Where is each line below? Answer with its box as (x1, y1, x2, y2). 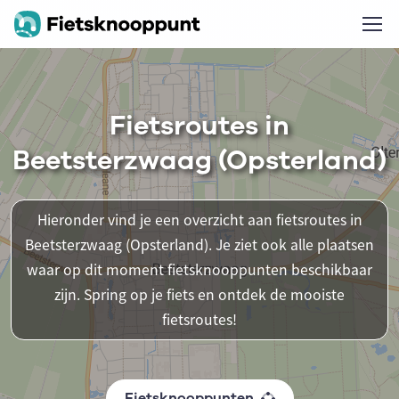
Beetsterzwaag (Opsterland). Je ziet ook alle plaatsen (25, 235, 374, 255)
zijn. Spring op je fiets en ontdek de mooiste (54, 285, 345, 305)
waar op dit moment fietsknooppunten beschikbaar (27, 260, 372, 280)
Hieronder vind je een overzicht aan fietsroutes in (37, 210, 362, 230)
